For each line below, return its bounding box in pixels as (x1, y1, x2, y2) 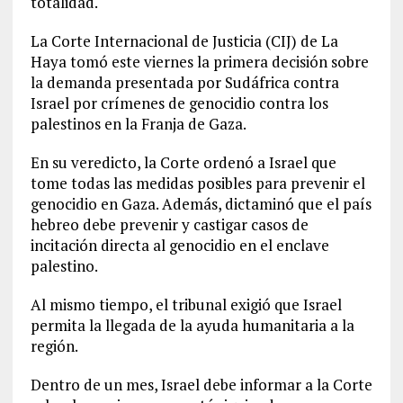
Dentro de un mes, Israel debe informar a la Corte (30, 374, 372, 395)
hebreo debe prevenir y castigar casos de (30, 214, 309, 235)
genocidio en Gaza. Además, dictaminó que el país (30, 193, 372, 214)
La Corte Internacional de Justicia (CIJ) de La (30, 31, 338, 51)
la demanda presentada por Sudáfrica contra (30, 72, 339, 93)
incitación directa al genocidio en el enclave (30, 235, 329, 255)
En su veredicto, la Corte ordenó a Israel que (30, 152, 336, 173)
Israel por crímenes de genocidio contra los (30, 93, 328, 113)
